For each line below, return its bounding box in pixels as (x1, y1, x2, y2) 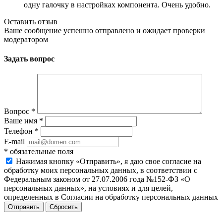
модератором (4, 35, 48, 44)
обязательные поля (8, 147, 73, 156)
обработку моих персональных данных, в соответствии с (4, 166, 197, 175)
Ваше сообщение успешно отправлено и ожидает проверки (4, 26, 205, 35)
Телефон (4, 127, 35, 136)
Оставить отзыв (4, 17, 57, 26)
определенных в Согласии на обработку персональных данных (4, 193, 218, 202)
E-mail (4, 137, 25, 146)
